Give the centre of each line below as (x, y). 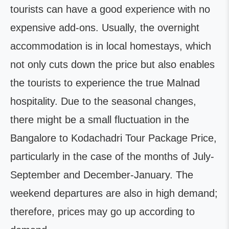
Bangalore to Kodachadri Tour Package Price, (113, 138)
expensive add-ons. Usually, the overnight (105, 28)
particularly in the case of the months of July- (112, 156)
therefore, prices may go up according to (102, 212)
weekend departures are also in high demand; (114, 193)
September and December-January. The (102, 175)
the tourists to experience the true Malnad (105, 83)
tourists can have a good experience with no (110, 9)
